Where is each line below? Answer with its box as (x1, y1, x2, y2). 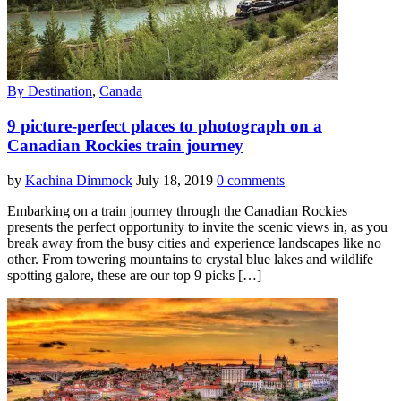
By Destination (7, 83, 92, 99)
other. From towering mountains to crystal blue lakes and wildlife (7, 251, 373, 267)
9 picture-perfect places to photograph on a (7, 115, 322, 135)
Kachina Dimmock (25, 172, 132, 188)
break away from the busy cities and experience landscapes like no (7, 235, 381, 251)
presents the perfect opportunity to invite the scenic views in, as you (7, 218, 388, 235)
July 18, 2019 (136, 172, 213, 188)
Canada (99, 83, 142, 99)
